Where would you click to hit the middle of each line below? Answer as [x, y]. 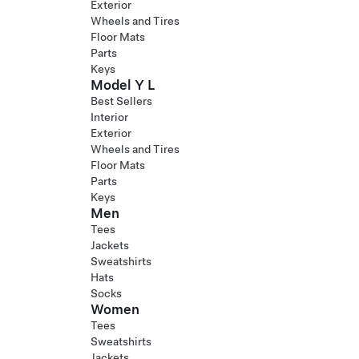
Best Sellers [121, 101]
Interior [109, 117]
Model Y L [123, 85]
